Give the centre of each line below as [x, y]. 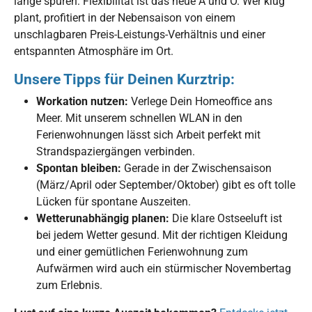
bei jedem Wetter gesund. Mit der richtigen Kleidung [162, 235]
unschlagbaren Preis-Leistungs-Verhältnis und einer [140, 34]
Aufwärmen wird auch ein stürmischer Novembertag [164, 268]
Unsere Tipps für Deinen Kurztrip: [124, 79]
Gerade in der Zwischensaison [196, 168]
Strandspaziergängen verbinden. [116, 151]
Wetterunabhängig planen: [103, 218]
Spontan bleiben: [79, 168]
